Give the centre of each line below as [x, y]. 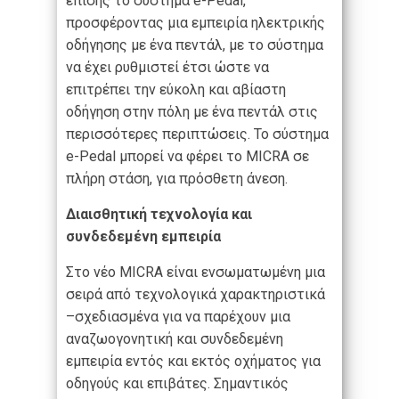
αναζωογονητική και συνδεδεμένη [175, 339]
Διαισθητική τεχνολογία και [159, 215]
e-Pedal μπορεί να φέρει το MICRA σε [187, 157]
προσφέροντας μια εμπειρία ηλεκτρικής [195, 23]
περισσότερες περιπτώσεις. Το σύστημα [197, 134]
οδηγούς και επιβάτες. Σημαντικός [177, 384]
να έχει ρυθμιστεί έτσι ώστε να [167, 68]
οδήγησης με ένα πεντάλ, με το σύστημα [195, 45]
